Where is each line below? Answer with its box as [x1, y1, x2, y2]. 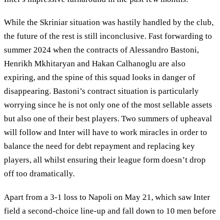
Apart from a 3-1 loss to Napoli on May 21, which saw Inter [4, 192, 210, 202]
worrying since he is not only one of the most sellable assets [4, 100, 212, 110]
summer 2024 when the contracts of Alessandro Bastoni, [4, 45, 199, 55]
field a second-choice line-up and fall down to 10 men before [4, 206, 216, 216]
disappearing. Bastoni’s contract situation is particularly [4, 86, 199, 96]
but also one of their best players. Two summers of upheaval [4, 114, 212, 124]
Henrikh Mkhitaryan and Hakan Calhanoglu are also [4, 59, 186, 69]
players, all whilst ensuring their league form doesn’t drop [4, 155, 206, 165]
